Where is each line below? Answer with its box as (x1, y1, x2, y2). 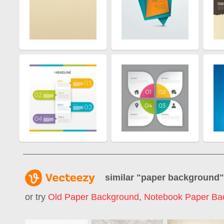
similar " (105, 172, 141, 182)
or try (25, 192, 48, 202)
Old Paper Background (48, 192, 139, 202)
